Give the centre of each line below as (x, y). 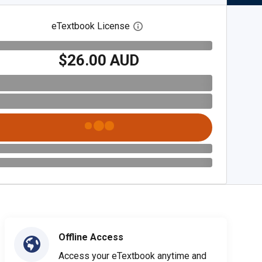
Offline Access (91, 237)
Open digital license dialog (197, 26)
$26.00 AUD (99, 60)
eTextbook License (91, 26)
